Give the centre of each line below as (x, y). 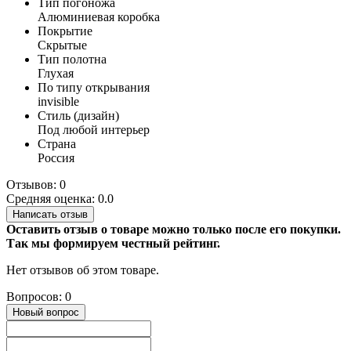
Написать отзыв (50, 215)
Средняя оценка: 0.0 (60, 199)
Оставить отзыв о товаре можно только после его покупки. (174, 230)
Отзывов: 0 (36, 185)
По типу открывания (94, 88)
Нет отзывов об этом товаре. (83, 270)
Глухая (56, 74)
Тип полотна (72, 60)
